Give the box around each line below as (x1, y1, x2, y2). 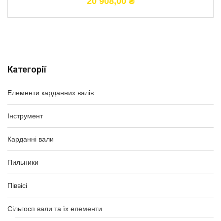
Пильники (7, 158, 38, 166)
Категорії (7, 64, 46, 74)
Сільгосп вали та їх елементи (7, 205, 102, 213)
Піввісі (7, 182, 27, 189)
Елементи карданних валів (7, 89, 94, 97)
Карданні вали (7, 135, 54, 143)
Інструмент (7, 112, 43, 120)
